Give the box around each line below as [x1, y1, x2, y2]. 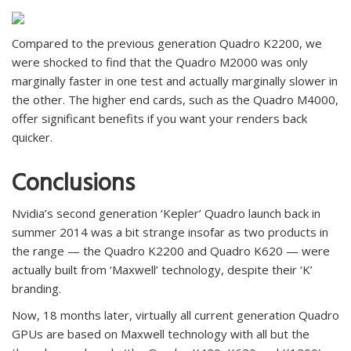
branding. [12, 280, 61, 296]
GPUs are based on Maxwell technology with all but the [12, 325, 309, 342]
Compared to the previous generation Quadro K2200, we [12, 34, 322, 51]
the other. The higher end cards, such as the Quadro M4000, [12, 91, 338, 107]
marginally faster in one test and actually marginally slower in [12, 72, 338, 89]
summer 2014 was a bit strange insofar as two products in [12, 223, 328, 240]
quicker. [12, 128, 52, 145]
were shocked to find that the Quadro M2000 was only [12, 53, 308, 70]
